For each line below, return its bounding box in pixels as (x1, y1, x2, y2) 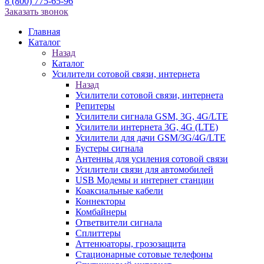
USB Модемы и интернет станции (75, 175, 214, 185)
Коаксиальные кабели (75, 186, 163, 196)
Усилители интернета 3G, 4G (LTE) (75, 122, 218, 132)
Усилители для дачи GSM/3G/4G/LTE (75, 133, 226, 143)
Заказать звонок (5, 6, 68, 16)
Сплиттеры (75, 228, 121, 238)
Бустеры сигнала (75, 143, 143, 153)
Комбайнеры (75, 207, 127, 217)
